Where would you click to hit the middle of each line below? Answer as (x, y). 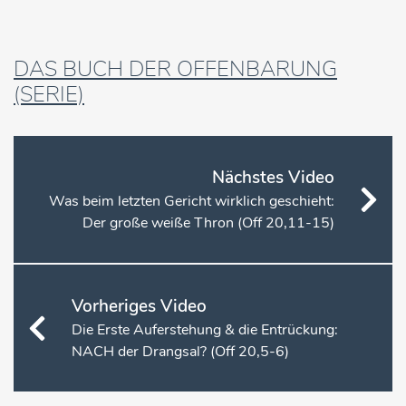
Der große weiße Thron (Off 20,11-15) (208, 222)
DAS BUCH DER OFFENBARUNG (175, 68)
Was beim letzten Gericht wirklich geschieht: (192, 201)
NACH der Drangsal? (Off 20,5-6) (180, 351)
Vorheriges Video (139, 306)
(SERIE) (49, 94)
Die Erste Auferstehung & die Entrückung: (205, 329)
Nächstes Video (273, 177)
